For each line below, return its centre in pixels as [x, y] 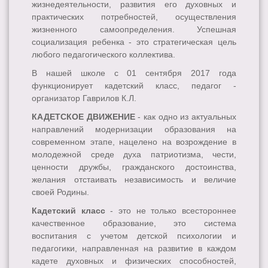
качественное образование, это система [134, 223]
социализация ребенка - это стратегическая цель [134, 42]
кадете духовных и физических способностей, [134, 261]
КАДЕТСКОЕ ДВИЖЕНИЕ [83, 117]
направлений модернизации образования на [134, 130]
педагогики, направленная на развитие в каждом [134, 249]
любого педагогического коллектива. [103, 55]
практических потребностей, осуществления [134, 17]
